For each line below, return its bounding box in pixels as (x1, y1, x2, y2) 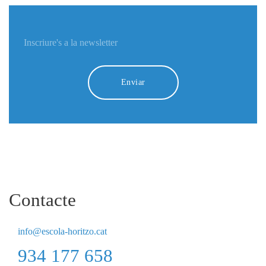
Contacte (9, 190, 76, 211)
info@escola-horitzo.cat (18, 226, 107, 237)
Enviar (121, 78, 145, 87)
